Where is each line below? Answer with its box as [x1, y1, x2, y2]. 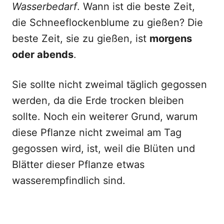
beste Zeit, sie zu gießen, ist [12, 32, 149, 44]
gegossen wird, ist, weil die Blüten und [12, 142, 195, 154]
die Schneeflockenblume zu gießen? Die [12, 16, 203, 28]
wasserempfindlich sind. [12, 174, 125, 186]
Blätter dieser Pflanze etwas [12, 158, 144, 170]
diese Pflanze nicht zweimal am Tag [12, 126, 181, 138]
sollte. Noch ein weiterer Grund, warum [12, 110, 197, 122]
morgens [149, 32, 192, 44]
